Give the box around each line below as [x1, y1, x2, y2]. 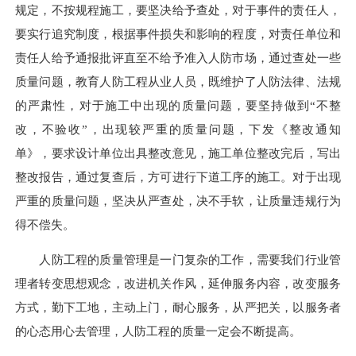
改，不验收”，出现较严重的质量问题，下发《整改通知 [15, 122, 341, 136]
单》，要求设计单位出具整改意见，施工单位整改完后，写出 [15, 145, 341, 160]
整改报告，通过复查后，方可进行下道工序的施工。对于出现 [15, 169, 341, 184]
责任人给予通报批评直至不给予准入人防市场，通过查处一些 [15, 50, 341, 64]
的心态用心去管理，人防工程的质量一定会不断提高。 [15, 324, 301, 339]
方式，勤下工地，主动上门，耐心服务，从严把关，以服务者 [15, 300, 341, 315]
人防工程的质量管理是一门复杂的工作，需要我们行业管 [15, 253, 341, 267]
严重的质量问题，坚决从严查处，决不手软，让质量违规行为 [15, 193, 341, 207]
